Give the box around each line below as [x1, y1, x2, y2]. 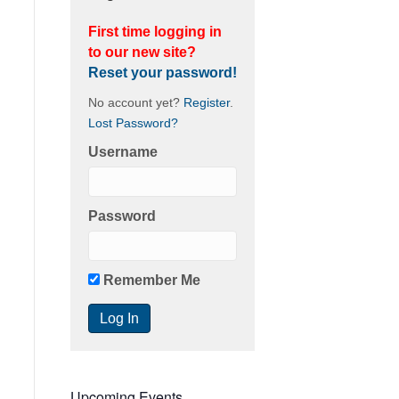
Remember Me [99, 272, 200, 288]
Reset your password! [87, 64, 237, 80]
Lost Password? [87, 116, 178, 130]
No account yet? [87, 95, 183, 110]
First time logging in [87, 23, 222, 39]
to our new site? [87, 44, 196, 60]
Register [183, 95, 230, 110]
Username [87, 143, 158, 159]
